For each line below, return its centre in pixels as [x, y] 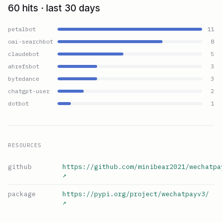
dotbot [18, 104]
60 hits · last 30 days [54, 8]
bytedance [24, 79]
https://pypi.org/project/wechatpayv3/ [136, 194]
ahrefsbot [24, 66]
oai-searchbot [30, 42]
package [22, 194]
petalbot [22, 29]
